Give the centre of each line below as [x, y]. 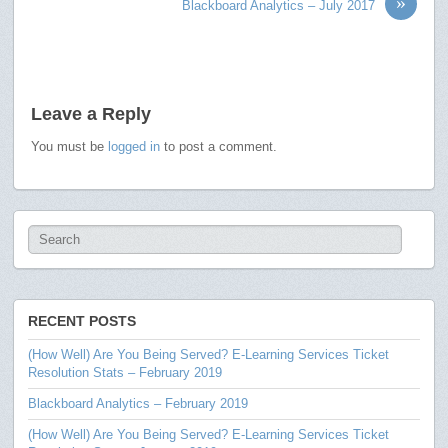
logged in [134, 147]
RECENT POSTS [82, 320]
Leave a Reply [91, 114]
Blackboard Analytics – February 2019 [138, 403]
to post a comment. [219, 147]
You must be [70, 147]
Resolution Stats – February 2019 [125, 372]
